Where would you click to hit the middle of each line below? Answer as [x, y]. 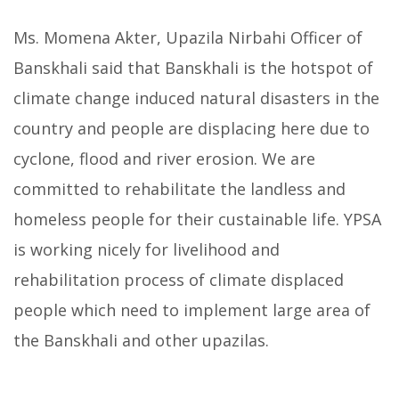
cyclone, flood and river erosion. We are [164, 158]
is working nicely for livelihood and [147, 249]
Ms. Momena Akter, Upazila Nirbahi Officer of [188, 37]
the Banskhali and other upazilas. [141, 340]
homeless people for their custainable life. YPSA [197, 219]
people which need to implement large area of [192, 309]
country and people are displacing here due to [191, 128]
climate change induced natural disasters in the [196, 98]
